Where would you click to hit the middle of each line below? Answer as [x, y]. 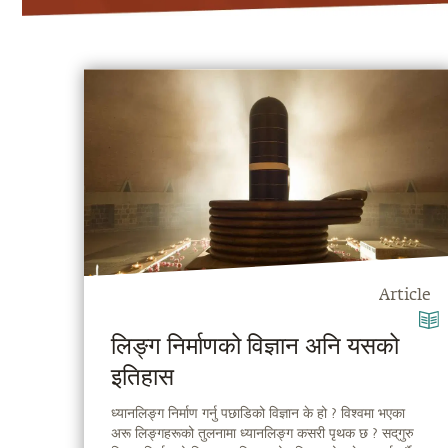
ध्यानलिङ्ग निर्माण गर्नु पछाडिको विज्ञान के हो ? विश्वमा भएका [257, 413]
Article [404, 296]
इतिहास [142, 378]
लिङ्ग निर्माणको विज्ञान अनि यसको [254, 347]
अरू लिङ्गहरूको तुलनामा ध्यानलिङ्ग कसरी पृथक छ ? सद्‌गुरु [262, 433]
